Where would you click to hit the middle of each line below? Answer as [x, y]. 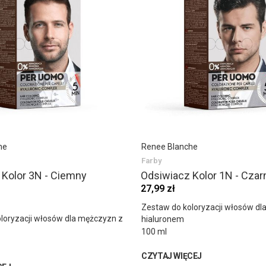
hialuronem [163, 219]
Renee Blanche [170, 147]
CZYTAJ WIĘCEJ [172, 256]
